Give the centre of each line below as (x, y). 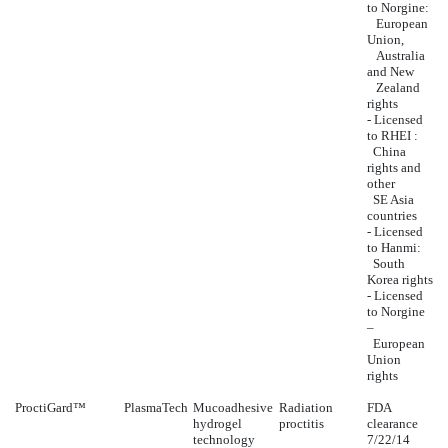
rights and (394, 168)
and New (390, 72)
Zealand (393, 88)
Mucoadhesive (233, 408)
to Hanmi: (394, 248)
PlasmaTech (156, 408)
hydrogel (217, 424)
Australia (396, 56)
